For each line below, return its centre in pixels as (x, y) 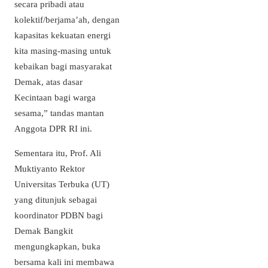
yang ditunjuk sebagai (56, 200)
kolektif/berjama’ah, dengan (67, 19)
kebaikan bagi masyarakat (63, 66)
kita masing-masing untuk (63, 50)
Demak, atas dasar (48, 81)
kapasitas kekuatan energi (63, 35)
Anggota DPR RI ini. (53, 128)
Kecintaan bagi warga (55, 97)
